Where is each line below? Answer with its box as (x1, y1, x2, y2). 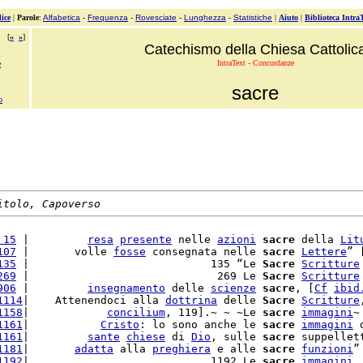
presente (120, 233, 172, 246)
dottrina (165, 294, 217, 306)
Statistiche (233, 13, 272, 22)
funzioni (301, 343, 353, 355)
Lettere (301, 246, 347, 258)
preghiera (152, 343, 211, 355)
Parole (17, 13, 39, 22)
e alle (211, 343, 263, 355)
